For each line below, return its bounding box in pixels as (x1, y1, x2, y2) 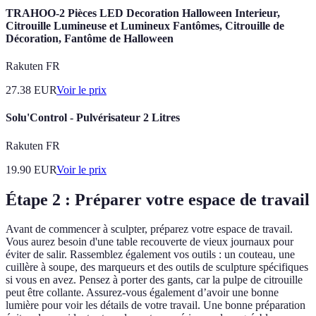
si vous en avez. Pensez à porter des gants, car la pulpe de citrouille (6, 274, 303, 286)
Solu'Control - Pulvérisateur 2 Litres (6, 111, 180, 124)
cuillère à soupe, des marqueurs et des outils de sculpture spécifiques (6, 261, 308, 274)
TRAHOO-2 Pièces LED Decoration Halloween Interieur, (6, 6, 280, 19)
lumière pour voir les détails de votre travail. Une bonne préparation (6, 299, 305, 312)
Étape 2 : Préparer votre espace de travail (6, 190, 310, 209)
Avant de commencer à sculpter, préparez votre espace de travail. (6, 223, 293, 236)
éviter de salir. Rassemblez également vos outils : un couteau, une (6, 248, 295, 261)
